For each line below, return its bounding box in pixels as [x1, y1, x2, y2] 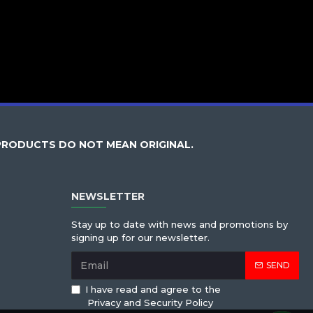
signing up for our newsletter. [71, 232, 210, 243]
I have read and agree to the [85, 284, 221, 295]
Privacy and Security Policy [87, 297, 213, 308]
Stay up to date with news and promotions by [71, 219, 288, 230]
